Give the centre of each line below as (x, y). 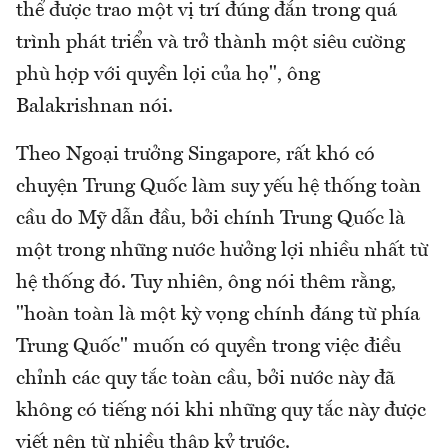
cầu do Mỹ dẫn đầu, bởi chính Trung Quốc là (210, 219)
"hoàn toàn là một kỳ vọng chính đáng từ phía (218, 315)
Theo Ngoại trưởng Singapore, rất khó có (195, 155)
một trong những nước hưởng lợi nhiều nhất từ (222, 251)
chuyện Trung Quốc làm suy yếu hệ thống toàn (218, 187)
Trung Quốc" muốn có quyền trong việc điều (208, 347)
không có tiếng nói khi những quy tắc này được (221, 411)
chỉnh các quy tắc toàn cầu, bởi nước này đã (205, 379)
